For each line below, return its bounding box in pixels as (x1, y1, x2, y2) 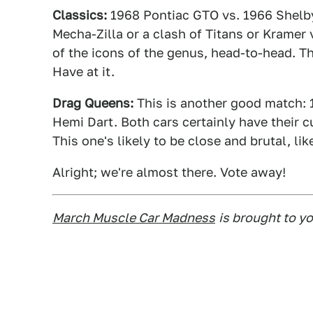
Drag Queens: (52, 96, 133, 110)
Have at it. (52, 64, 115, 79)
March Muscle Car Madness (52, 210, 215, 225)
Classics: (52, 8, 107, 22)
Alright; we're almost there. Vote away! (52, 165, 286, 180)
